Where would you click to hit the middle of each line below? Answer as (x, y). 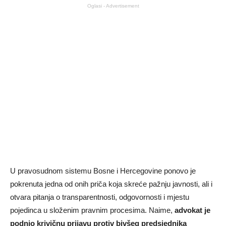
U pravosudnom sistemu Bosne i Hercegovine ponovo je (103, 171)
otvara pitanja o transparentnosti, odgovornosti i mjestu (100, 197)
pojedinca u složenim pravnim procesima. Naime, (92, 210)
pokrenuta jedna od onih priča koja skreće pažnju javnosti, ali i (111, 184)
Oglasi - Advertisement (113, 6)
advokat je (192, 210)
